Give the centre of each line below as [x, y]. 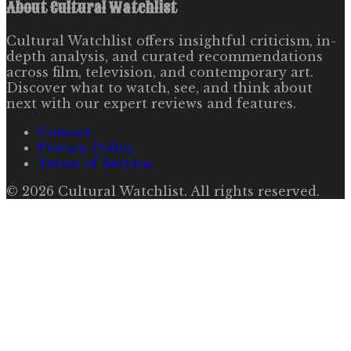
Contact [65, 131]
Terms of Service [95, 163]
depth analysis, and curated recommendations [165, 56]
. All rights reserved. [252, 191]
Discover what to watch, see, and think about [159, 87]
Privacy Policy [85, 147]
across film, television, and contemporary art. [160, 72]
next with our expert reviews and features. [151, 103]
